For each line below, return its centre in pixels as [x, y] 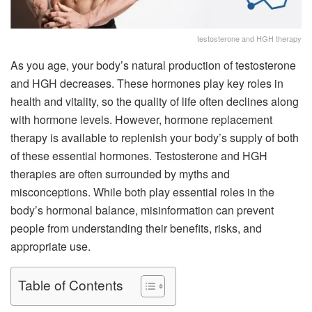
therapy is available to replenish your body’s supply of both [155, 137]
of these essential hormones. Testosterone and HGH [139, 155]
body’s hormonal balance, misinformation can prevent [142, 210]
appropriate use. [50, 246]
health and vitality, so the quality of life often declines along [155, 101]
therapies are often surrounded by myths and [120, 173]
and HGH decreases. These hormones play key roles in [147, 83]
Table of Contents [71, 285]
